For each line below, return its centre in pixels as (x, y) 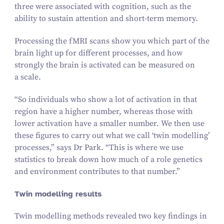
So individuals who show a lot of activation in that (107, 99)
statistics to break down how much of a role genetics (108, 159)
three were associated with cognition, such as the (102, 7)
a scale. (28, 77)
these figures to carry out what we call (83, 135)
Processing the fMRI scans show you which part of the (112, 41)
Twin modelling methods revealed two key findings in (110, 216)
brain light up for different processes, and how (98, 53)
